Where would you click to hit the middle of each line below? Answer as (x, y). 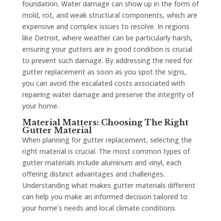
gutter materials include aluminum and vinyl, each (102, 163)
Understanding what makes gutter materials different (109, 185)
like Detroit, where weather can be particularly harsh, (107, 38)
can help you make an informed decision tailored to (105, 197)
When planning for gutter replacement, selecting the (107, 140)
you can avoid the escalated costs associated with (103, 83)
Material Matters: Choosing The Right (105, 123)
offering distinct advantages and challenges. (93, 174)
